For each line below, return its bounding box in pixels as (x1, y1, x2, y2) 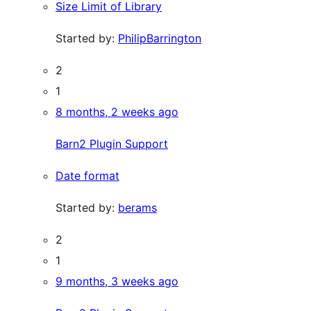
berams (118, 201, 157, 215)
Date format (56, 169, 119, 183)
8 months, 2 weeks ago (56, 105, 178, 119)
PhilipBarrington (118, 31, 201, 45)
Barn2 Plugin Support (56, 137, 168, 151)
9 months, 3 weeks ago (56, 274, 178, 288)
